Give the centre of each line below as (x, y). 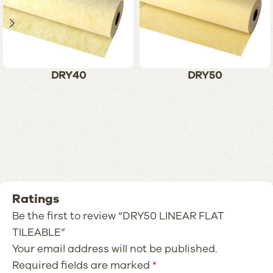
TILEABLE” (39, 232)
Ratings (36, 199)
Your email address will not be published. (115, 249)
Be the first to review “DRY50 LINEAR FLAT (118, 216)
